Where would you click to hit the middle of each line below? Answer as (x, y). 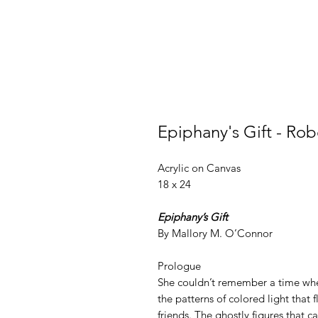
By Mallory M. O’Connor (215, 234)
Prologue (179, 266)
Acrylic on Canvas (199, 168)
